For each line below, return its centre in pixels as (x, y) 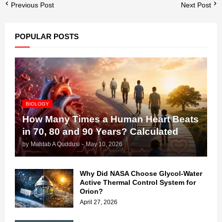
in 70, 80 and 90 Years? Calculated (100, 131)
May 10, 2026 (104, 144)
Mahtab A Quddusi (55, 144)
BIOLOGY (37, 104)
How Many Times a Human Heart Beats (111, 119)
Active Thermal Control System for (138, 182)
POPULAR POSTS (47, 36)
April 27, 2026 (99, 202)
